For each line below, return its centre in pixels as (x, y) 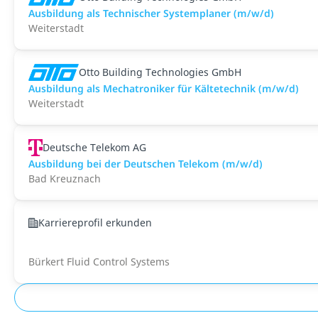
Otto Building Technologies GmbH (160, 72)
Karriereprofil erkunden (95, 223)
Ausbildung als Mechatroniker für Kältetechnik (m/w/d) (164, 88)
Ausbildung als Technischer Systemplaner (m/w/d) (151, 13)
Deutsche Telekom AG (95, 147)
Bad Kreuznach (65, 179)
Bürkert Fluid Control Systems (99, 262)
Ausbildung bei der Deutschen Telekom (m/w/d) (146, 164)
